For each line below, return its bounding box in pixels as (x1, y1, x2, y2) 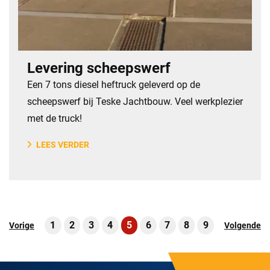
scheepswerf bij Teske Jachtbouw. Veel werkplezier (27, 96, 243, 107)
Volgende (224, 221, 262, 230)
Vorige (8, 221, 34, 230)
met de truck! (27, 113, 82, 124)
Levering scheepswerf (27, 60, 171, 77)
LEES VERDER (36, 140, 89, 149)
